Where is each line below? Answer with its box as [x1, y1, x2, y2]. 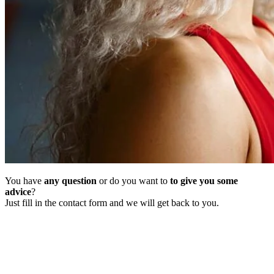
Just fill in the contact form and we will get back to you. [5, 197, 219, 208]
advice [5, 186, 31, 197]
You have [5, 175, 44, 186]
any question [44, 175, 97, 186]
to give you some [170, 175, 238, 186]
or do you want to [97, 175, 170, 186]
